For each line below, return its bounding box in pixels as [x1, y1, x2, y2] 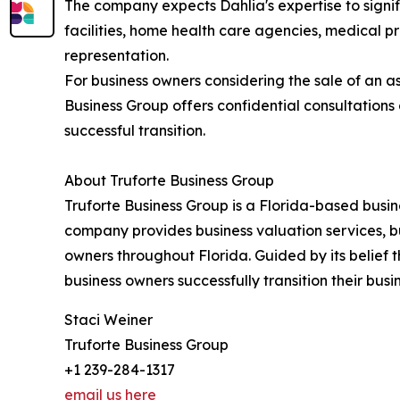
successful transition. [64, 121, 205, 140]
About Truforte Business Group [64, 171, 274, 190]
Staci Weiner [64, 311, 153, 329]
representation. [64, 46, 169, 65]
